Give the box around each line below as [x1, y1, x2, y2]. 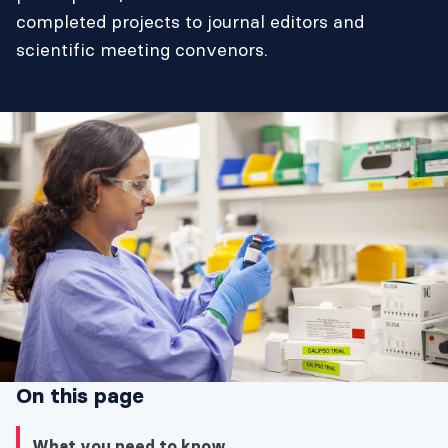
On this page [16, 383, 144, 409]
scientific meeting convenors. [16, 38, 268, 61]
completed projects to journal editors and [16, 10, 364, 33]
